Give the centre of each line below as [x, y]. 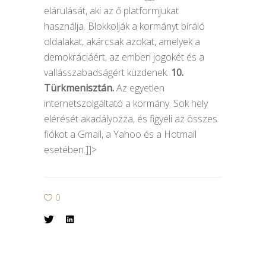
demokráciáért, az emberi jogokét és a [124, 57]
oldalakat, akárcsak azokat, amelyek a [122, 42]
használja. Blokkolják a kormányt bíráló [124, 26]
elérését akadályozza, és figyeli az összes [131, 119]
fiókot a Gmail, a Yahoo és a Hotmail [120, 134]
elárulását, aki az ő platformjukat [111, 11]
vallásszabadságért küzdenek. [107, 72]
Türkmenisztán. [79, 88]
